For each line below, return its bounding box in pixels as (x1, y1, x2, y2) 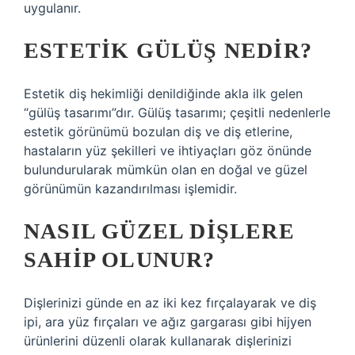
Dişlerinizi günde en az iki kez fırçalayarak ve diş (24, 295, 316, 311)
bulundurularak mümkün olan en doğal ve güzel (24, 162, 307, 177)
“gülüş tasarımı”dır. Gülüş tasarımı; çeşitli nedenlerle (24, 105, 330, 120)
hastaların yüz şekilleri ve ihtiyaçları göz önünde (24, 143, 311, 158)
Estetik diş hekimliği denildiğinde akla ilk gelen (24, 86, 303, 101)
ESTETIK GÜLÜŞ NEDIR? (24, 38, 312, 63)
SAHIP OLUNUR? (24, 247, 216, 272)
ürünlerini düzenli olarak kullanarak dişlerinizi (24, 333, 292, 349)
